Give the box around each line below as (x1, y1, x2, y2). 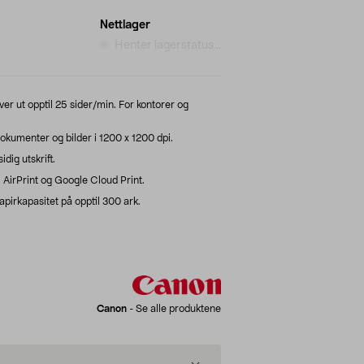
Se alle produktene (136, 303, 221, 314)
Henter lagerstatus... (115, 39, 221, 51)
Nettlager (100, 19, 150, 31)
